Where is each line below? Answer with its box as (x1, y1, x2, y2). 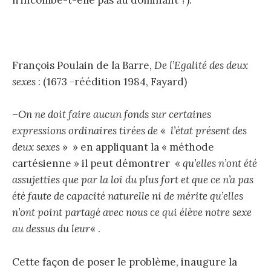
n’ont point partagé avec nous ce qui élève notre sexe (12, 206, 252, 220)
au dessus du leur (12, 222, 90, 236)
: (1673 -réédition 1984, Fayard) (36, 75, 187, 89)
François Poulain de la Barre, (12, 59, 154, 73)
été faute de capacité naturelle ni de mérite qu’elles (12, 189, 243, 203)
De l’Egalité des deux (154, 59, 248, 73)
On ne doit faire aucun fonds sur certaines (18, 108, 211, 122)
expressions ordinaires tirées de (12, 124, 158, 138)
